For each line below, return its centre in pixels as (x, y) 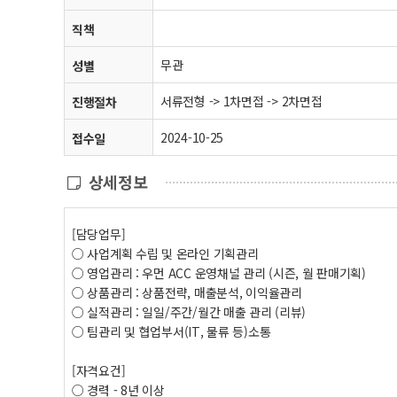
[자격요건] (99, 370)
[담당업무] (99, 234)
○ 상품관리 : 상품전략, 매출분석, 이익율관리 (187, 292)
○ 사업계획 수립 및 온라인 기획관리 (165, 253)
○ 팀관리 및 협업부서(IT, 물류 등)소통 (171, 331)
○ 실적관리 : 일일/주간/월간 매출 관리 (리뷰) (189, 312)
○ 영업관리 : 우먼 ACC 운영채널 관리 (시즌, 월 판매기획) (219, 273)
